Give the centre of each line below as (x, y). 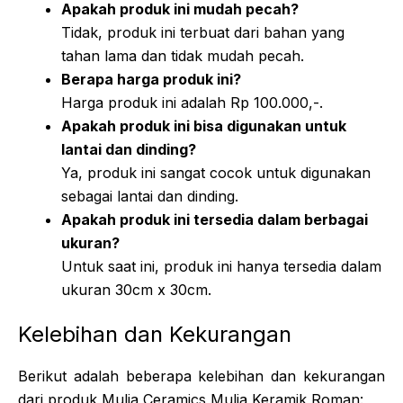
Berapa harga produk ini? (151, 79)
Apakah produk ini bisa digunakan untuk (204, 125)
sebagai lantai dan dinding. (150, 196)
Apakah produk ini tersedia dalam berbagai (215, 219)
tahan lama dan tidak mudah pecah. (183, 55)
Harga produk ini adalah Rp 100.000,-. (192, 102)
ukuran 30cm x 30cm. (136, 289)
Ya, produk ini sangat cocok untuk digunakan (216, 172)
